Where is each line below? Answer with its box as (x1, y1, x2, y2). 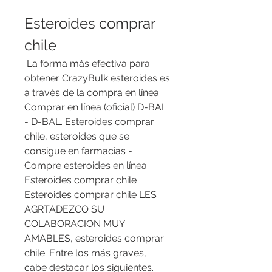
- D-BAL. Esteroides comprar (24, 116, 154, 128)
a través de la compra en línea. (24, 87, 161, 99)
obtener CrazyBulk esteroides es (24, 72, 170, 84)
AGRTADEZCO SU (24, 203, 104, 216)
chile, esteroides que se (24, 131, 129, 143)
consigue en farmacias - (24, 145, 132, 157)
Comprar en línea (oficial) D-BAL (24, 101, 167, 114)
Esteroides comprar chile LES (24, 189, 157, 201)
